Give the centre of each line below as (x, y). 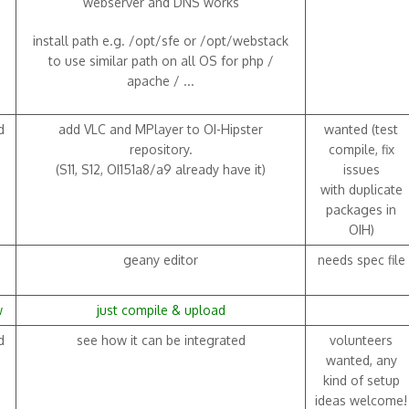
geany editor (161, 260)
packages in (361, 210)
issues (361, 169)
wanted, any (361, 360)
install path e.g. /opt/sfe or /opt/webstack (161, 41)
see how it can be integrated (161, 340)
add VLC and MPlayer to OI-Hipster (161, 129)
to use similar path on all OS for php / (161, 61)
